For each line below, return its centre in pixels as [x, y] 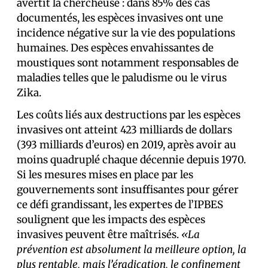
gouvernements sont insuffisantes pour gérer [128, 190]
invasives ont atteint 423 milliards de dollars [124, 130]
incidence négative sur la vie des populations [126, 33]
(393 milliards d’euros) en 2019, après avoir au [127, 145]
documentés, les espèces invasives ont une [120, 18]
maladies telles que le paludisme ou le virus [122, 78]
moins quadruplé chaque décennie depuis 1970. [131, 160]
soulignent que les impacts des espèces [111, 220]
